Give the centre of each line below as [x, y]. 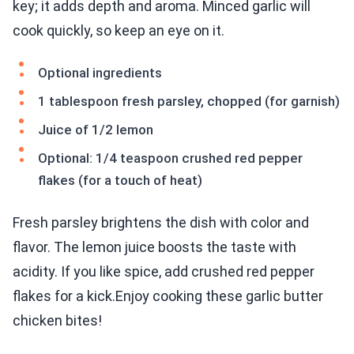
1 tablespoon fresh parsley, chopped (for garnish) [189, 102]
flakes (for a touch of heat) [120, 181]
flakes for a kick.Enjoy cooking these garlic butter [168, 296]
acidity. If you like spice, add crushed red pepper [164, 272]
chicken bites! [57, 321]
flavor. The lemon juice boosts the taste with [154, 247]
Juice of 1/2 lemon [96, 130]
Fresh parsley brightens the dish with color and [161, 223]
